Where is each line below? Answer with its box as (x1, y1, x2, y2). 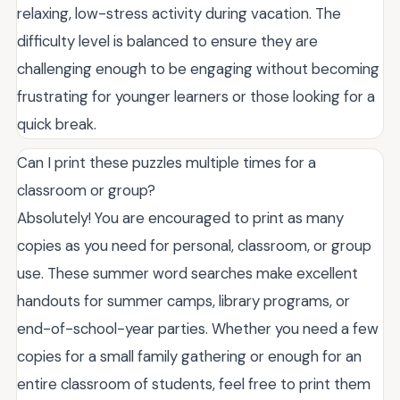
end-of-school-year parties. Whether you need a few (17, 319, 379, 339)
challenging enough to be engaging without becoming (17, 59, 379, 79)
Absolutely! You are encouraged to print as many (17, 208, 344, 229)
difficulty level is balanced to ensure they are (17, 31, 318, 52)
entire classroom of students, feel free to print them (17, 374, 371, 395)
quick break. (17, 114, 96, 135)
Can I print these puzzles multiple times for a (17, 153, 316, 173)
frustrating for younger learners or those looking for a (17, 87, 375, 107)
